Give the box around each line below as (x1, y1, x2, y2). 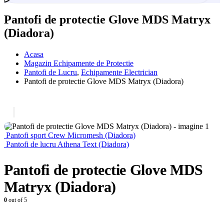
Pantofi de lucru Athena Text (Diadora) (6, 139, 129, 148)
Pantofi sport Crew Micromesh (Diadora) (6, 130, 135, 139)
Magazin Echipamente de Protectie (24, 58, 133, 67)
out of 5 (7, 196, 27, 203)
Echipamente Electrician (81, 67, 157, 76)
